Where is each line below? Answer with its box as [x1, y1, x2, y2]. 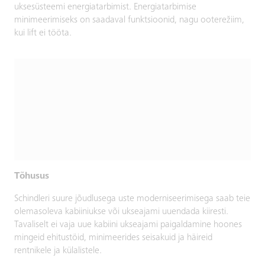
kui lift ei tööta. [14, 28, 72, 38]
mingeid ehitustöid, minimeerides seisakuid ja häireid [14, 232, 212, 243]
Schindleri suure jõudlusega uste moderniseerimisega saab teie [14, 193, 250, 203]
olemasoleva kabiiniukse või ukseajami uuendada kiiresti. [14, 206, 228, 216]
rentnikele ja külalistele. [14, 245, 102, 256]
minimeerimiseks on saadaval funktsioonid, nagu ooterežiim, [14, 15, 244, 25]
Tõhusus [14, 171, 49, 181]
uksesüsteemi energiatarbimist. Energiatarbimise [14, 2, 196, 12]
